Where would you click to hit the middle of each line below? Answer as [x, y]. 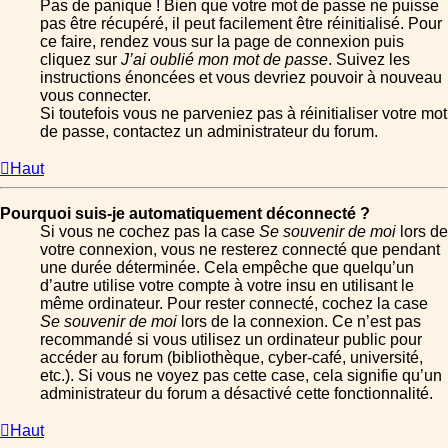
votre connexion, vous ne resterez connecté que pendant [240, 250]
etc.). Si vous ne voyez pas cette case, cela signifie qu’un [241, 376]
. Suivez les [369, 60]
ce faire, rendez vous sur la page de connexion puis [222, 42]
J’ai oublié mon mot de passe [224, 60]
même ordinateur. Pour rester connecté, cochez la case [234, 304]
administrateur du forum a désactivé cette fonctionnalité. [236, 394]
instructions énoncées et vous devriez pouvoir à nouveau [241, 78]
